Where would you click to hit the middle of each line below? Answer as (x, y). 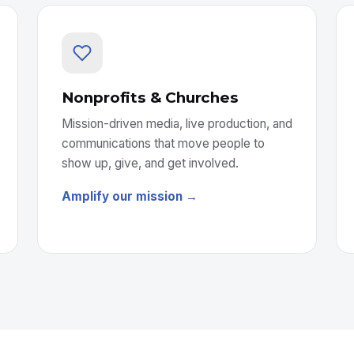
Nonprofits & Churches (150, 98)
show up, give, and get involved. (150, 163)
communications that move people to (163, 143)
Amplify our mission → (129, 196)
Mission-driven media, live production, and (177, 124)
